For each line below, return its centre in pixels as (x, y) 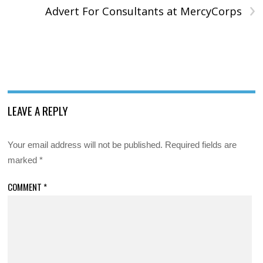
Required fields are (201, 145)
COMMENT (26, 186)
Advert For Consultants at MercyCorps (143, 11)
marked (24, 160)
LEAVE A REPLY (38, 111)
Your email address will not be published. (85, 145)
